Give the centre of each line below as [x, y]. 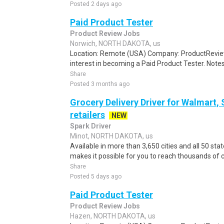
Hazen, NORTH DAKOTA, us [113, 216]
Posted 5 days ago [96, 176]
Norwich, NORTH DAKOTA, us [115, 43]
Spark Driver [91, 126]
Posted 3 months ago [100, 84]
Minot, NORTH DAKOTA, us [111, 136]
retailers [87, 115]
